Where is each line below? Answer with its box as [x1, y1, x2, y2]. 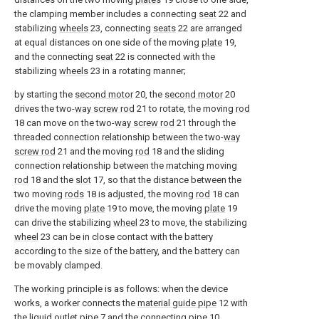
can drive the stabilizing [14, 217, 113, 228]
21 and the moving [56, 146, 135, 157]
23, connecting [88, 23, 153, 33]
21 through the [174, 117, 236, 128]
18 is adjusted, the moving [84, 189, 196, 199]
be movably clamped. [14, 260, 103, 271]
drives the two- [14, 103, 75, 114]
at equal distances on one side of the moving [14, 37, 202, 48]
